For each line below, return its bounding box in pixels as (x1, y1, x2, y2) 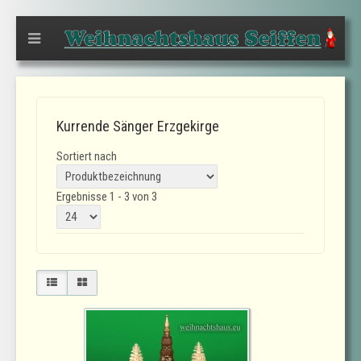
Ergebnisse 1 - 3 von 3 (56, 189, 157, 204)
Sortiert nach (56, 149, 117, 164)
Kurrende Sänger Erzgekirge (56, 118, 219, 135)
